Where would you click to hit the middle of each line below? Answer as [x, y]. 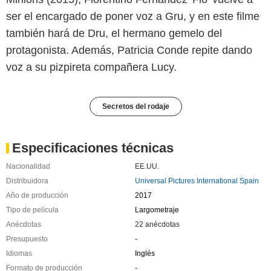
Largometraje [157, 210]
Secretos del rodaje [135, 107]
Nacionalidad [28, 167]
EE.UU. [147, 167]
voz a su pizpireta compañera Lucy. [91, 67]
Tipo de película [32, 210]
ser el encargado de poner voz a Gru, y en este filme [133, 17]
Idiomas [19, 254]
